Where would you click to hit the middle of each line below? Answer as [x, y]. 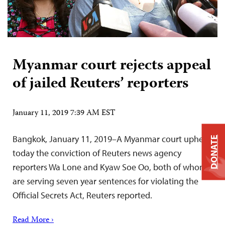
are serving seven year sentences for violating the [105, 181]
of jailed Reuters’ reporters [100, 84]
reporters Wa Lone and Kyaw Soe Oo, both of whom [110, 167]
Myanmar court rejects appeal [112, 66]
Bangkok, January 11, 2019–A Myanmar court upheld [111, 139]
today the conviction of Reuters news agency [97, 153]
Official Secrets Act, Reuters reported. [82, 195]
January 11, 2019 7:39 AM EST [64, 114]
